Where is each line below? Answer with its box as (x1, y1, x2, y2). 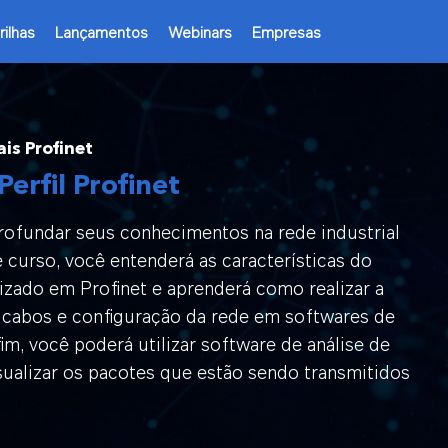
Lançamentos (55, 20, 148, 43)
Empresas (252, 20, 321, 43)
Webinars (168, 20, 232, 43)
